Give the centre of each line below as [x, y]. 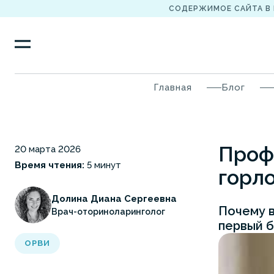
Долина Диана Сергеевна [114, 199]
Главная [173, 87]
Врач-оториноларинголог [108, 212]
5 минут [103, 165]
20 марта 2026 [48, 149]
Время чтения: [50, 165]
